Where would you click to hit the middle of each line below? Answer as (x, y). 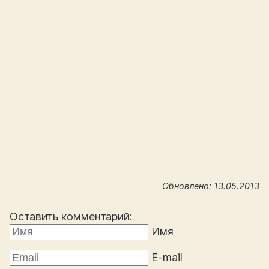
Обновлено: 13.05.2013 (211, 186)
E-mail (167, 258)
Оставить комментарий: (71, 217)
